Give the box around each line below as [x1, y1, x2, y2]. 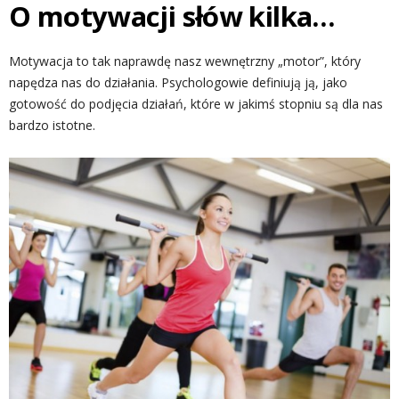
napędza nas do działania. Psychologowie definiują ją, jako [9, 74, 347, 91]
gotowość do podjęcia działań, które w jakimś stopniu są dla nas [9, 95, 383, 112]
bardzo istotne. [9, 117, 95, 134]
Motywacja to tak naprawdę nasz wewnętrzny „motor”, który [9, 53, 361, 69]
